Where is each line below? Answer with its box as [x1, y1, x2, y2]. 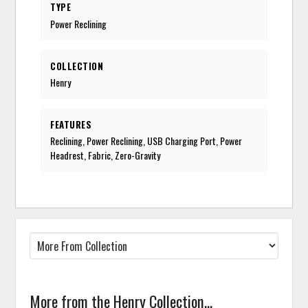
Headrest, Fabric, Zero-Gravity [50, 148, 161, 163]
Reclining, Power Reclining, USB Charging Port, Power [50, 133, 243, 148]
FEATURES [50, 117, 92, 131]
